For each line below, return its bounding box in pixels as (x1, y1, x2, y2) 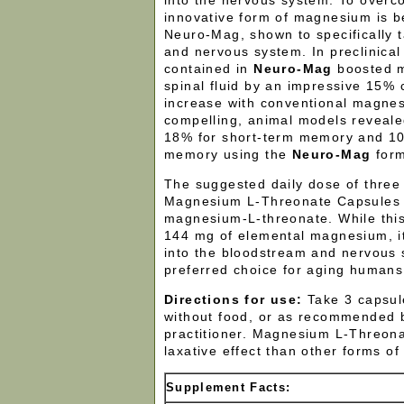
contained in (164, 61, 254, 76)
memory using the (164, 147, 292, 161)
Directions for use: (164, 292, 308, 307)
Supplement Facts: (166, 381, 291, 394)
